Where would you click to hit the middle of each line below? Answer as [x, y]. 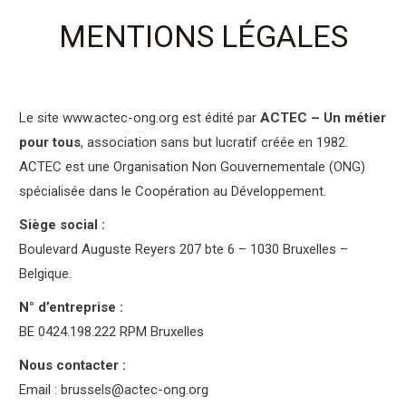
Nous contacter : [72, 365]
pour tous [49, 142]
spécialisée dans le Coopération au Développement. [172, 191]
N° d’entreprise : [71, 307]
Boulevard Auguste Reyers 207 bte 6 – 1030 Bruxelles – [183, 249]
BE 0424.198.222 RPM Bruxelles [111, 331]
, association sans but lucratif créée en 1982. [214, 142]
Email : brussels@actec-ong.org [113, 389]
